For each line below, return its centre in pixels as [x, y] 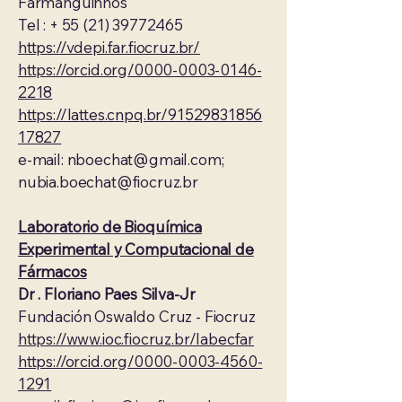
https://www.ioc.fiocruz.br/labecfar [136, 339]
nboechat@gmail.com [144, 159]
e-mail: [43, 159]
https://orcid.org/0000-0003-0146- [140, 70]
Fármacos [52, 271]
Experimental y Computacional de [136, 249]
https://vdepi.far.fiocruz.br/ [109, 47]
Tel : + [40, 25]
